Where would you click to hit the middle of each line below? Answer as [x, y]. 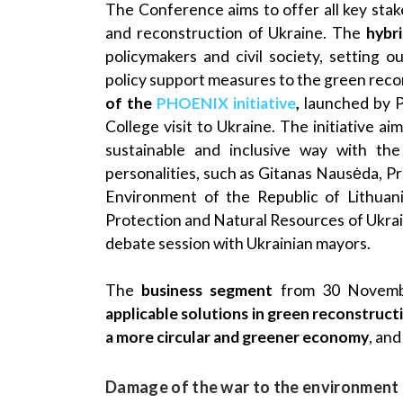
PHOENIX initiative [227, 103]
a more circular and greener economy [237, 337]
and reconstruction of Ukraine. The [236, 32]
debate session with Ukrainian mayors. [238, 243]
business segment [207, 291]
